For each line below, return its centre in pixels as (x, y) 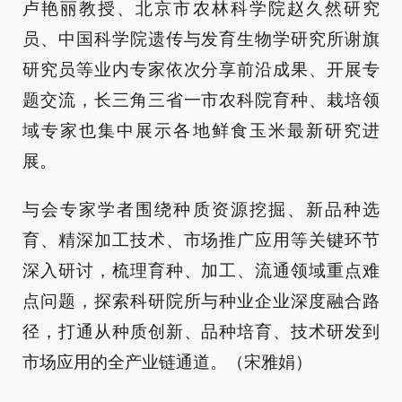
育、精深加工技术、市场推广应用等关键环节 (201, 240)
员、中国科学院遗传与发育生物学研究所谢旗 (201, 39)
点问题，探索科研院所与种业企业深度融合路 (201, 301)
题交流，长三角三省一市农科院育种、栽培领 (201, 100)
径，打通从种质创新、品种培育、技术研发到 (201, 332)
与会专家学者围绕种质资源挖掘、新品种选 (201, 210)
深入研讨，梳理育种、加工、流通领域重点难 (201, 271)
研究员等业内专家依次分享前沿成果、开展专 (201, 70)
